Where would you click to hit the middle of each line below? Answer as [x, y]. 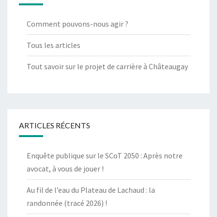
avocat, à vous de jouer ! [65, 169]
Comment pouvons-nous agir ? [77, 24]
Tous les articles [54, 45]
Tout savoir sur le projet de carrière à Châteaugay [107, 67]
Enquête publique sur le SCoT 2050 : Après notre [105, 156]
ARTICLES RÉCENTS [54, 125]
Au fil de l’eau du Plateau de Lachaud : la [91, 190]
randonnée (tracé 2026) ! [67, 203]
